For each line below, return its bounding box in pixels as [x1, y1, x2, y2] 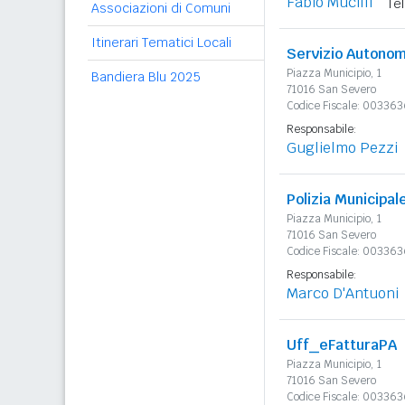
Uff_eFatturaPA [287, 335, 397, 354]
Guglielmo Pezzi [287, 138, 398, 157]
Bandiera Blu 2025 [91, 69, 201, 85]
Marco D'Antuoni [287, 284, 399, 303]
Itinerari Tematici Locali [91, 34, 231, 51]
